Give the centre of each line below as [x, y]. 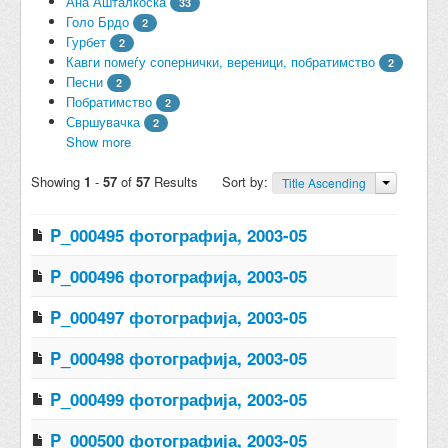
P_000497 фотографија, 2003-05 [178, 316]
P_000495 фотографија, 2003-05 [178, 234]
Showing [57, 181]
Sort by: [247, 181]
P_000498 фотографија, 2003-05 [178, 357]
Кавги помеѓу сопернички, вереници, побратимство [220, 61]
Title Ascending [324, 182]
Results [174, 181]
